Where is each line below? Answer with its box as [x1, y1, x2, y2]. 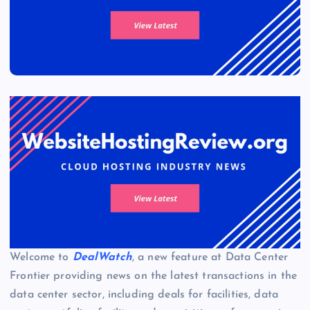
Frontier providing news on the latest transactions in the [10, 270, 298, 282]
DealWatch [72, 251, 132, 263]
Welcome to [10, 251, 73, 263]
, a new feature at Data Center [131, 251, 289, 263]
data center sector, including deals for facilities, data [10, 289, 278, 300]
